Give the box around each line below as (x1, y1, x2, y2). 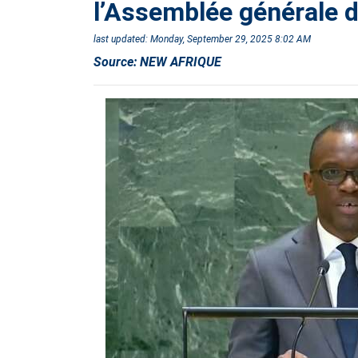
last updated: (93, 34, 150, 46)
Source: (93, 54, 140, 70)
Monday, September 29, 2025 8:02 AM (150, 34, 311, 46)
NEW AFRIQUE (140, 54, 221, 70)
